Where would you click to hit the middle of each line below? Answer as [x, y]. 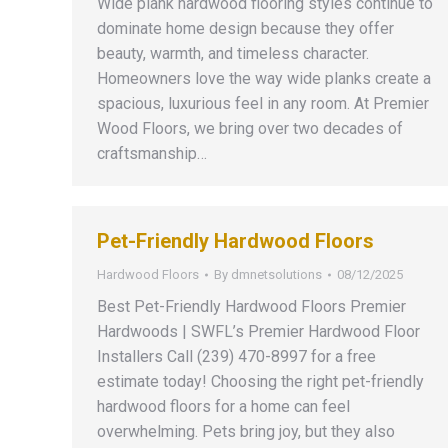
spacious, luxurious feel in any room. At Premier [263, 103]
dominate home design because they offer [245, 28]
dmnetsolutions [276, 274]
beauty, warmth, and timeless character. [233, 53]
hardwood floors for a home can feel [223, 406]
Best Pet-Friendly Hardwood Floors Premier [251, 306]
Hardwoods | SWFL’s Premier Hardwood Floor [258, 331]
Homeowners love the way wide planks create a [264, 78]
